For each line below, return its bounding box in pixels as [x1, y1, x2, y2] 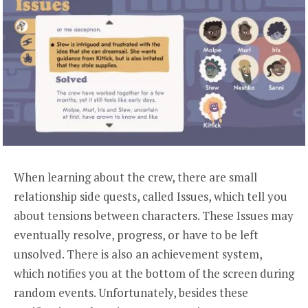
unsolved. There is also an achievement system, [14, 245, 262, 262]
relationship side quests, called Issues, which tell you [14, 188, 287, 204]
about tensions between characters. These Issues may [14, 207, 294, 223]
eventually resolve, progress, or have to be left [14, 226, 258, 243]
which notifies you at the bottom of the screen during [14, 265, 294, 281]
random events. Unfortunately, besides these [14, 284, 248, 300]
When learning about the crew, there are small [14, 168, 257, 185]
